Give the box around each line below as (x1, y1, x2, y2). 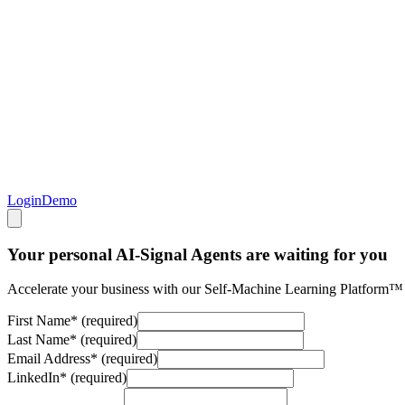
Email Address (7, 351, 90, 367)
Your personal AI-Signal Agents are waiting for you (7, 244, 388, 264)
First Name (7, 313, 71, 329)
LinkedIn (7, 370, 60, 386)
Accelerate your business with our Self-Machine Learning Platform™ (7, 281, 403, 297)
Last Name (7, 332, 70, 348)
